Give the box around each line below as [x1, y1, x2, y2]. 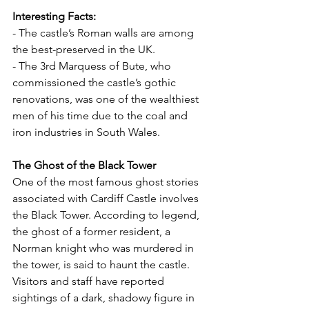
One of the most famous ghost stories [12, 175, 201, 188]
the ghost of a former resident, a [12, 224, 173, 238]
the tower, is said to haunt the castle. [12, 257, 192, 271]
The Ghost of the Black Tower [12, 158, 156, 172]
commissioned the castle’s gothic [12, 75, 179, 89]
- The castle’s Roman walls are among [12, 26, 197, 39]
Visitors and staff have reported [12, 274, 167, 288]
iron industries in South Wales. [12, 125, 160, 139]
